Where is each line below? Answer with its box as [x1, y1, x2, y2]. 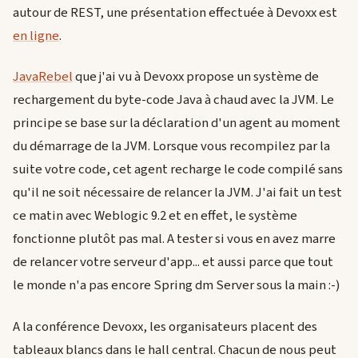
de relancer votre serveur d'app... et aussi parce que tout [13, 253, 333, 272]
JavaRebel [13, 67, 73, 87]
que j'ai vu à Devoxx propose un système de [73, 67, 319, 87]
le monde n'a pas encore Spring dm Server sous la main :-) [13, 276, 340, 296]
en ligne [13, 26, 59, 46]
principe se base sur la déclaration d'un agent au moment [13, 113, 340, 133]
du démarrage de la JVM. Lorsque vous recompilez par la [13, 137, 330, 157]
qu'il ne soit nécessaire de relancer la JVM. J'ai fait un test [13, 183, 342, 203]
